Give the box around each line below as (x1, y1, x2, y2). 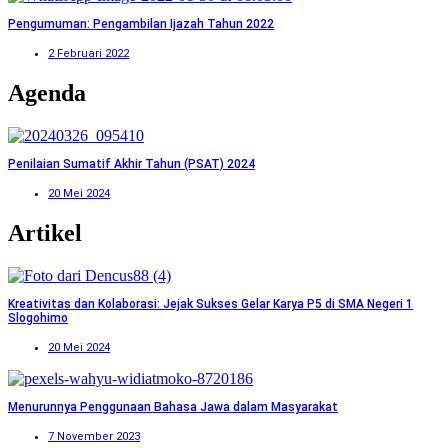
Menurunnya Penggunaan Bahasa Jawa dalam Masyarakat (8, 399, 338, 414)
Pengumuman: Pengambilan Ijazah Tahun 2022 (8, 17, 274, 32)
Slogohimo (8, 310, 68, 325)
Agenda (8, 80, 86, 107)
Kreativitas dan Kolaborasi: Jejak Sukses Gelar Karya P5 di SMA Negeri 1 (8, 296, 413, 311)
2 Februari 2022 (48, 47, 129, 61)
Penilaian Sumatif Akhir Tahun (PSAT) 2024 (8, 157, 255, 172)
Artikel (8, 219, 82, 246)
